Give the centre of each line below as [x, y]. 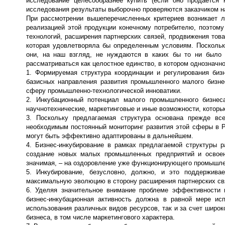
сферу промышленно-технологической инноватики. [104, 90]
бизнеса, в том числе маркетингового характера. [100, 217]
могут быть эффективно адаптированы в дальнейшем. [110, 136]
